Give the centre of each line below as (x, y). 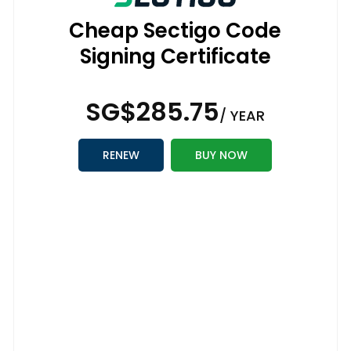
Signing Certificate (175, 57)
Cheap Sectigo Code (175, 31)
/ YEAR (242, 116)
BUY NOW (222, 156)
